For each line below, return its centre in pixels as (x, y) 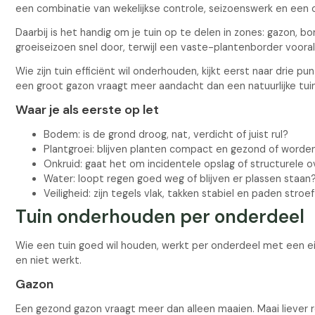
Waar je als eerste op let (88, 109)
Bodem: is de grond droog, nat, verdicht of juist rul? (166, 135)
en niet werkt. (49, 260)
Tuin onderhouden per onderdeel (160, 217)
